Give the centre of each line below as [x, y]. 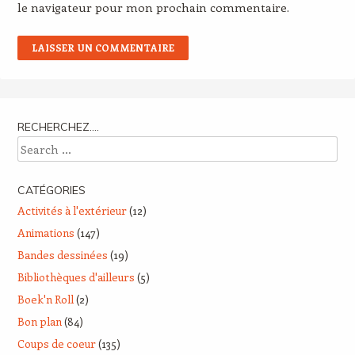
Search [35, 146]
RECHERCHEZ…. [58, 127]
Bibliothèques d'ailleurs [76, 277]
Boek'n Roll [45, 300]
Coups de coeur [56, 344]
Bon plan [39, 322]
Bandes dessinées [62, 255]
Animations [46, 233]
